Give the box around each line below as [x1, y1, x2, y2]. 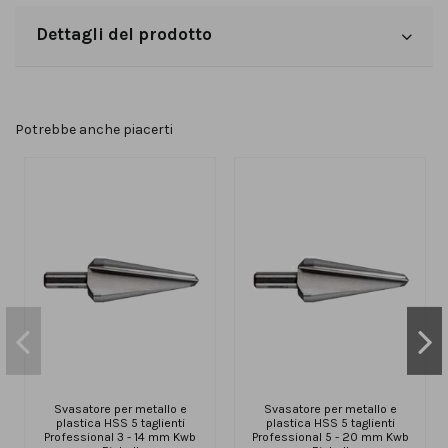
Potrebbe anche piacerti [15, 121, 173, 139]
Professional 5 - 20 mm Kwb [251, 429, 409, 444]
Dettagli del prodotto [36, 24, 212, 45]
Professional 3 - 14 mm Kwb [44, 429, 196, 444]
